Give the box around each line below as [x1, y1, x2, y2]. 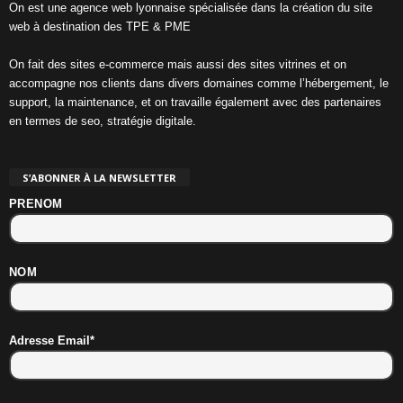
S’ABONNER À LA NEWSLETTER [22, 170, 176, 184]
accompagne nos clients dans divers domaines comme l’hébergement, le [9, 76, 389, 90]
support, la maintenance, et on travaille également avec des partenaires [9, 94, 381, 109]
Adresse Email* [9, 333, 94, 347]
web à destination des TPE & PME [9, 19, 191, 33]
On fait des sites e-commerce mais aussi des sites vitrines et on [9, 57, 346, 71]
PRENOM [9, 196, 63, 210]
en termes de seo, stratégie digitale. [9, 113, 196, 128]
